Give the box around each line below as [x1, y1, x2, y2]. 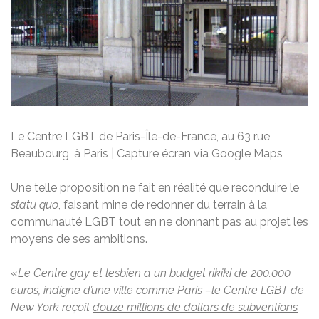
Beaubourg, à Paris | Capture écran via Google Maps [11, 146, 283, 160]
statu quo [11, 197, 58, 211]
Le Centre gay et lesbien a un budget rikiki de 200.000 [18, 266, 291, 280]
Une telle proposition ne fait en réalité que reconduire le [11, 180, 299, 194]
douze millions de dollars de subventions [93, 300, 298, 314]
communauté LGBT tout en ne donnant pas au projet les [11, 214, 308, 229]
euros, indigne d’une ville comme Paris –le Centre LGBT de [11, 283, 304, 297]
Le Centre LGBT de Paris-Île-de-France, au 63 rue [11, 129, 270, 143]
